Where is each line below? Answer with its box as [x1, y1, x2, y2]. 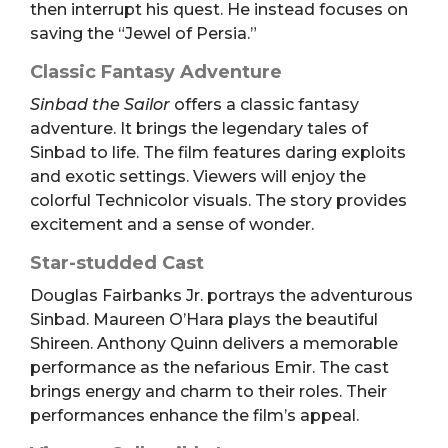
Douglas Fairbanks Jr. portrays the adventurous [30, 285, 413, 305]
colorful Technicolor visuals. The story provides [30, 190, 407, 210]
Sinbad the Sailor [30, 94, 170, 114]
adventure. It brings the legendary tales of [30, 118, 368, 138]
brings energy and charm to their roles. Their [30, 381, 387, 401]
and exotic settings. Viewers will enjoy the [30, 166, 366, 186]
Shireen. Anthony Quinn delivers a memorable [30, 333, 398, 353]
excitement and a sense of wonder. [30, 214, 314, 234]
